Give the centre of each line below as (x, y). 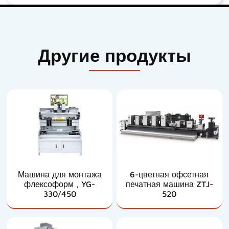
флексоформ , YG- (60, 184)
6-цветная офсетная (169, 174)
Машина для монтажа (60, 174)
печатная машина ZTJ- (169, 184)
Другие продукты (114, 55)
